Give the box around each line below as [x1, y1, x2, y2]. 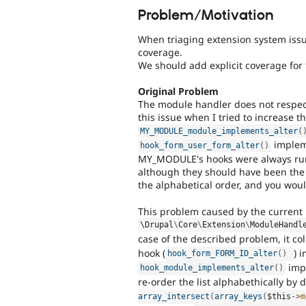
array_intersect [138, 292, 210, 302]
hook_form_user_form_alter [140, 141, 260, 151]
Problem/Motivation [138, 6, 274, 25]
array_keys [214, 292, 262, 302]
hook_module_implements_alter [140, 263, 275, 273]
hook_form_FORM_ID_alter [167, 249, 278, 259]
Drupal [145, 220, 174, 230]
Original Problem [138, 85, 219, 98]
